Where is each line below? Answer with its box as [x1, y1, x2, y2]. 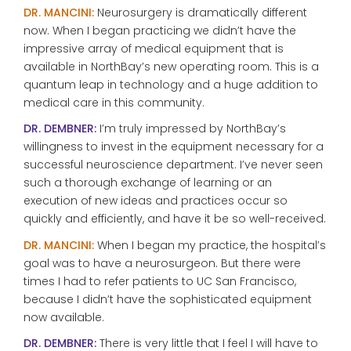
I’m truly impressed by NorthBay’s [96, 121, 286, 136]
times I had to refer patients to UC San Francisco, [24, 273, 296, 289]
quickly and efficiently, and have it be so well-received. [24, 211, 326, 226]
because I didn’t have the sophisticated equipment [24, 291, 312, 307]
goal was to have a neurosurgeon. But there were [24, 255, 301, 271]
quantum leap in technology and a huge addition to [24, 76, 318, 92]
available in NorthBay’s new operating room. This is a [24, 58, 319, 74]
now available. [24, 309, 104, 325]
